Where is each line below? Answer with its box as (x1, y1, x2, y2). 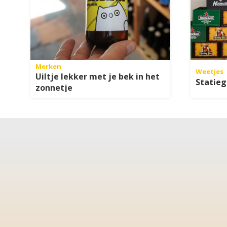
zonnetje (35, 82, 72, 94)
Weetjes (196, 66, 223, 76)
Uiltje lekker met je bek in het (35, 71, 160, 83)
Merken (35, 62, 61, 71)
